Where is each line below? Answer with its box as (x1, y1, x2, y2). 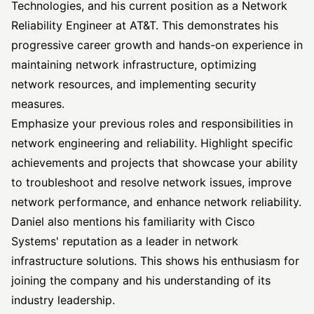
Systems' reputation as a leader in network (11, 234, 238, 248)
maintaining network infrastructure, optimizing (11, 57, 257, 71)
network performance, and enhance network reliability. (11, 195, 301, 209)
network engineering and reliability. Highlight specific (11, 136, 293, 150)
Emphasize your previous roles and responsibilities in (11, 116, 293, 130)
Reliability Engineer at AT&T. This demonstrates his (11, 18, 278, 32)
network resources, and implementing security (11, 77, 257, 91)
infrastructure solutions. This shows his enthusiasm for (11, 254, 299, 268)
